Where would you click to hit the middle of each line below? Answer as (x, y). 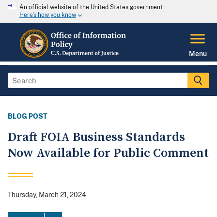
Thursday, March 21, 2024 (47, 195)
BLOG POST (28, 116)
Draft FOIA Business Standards (96, 138)
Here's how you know (48, 15)
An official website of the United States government (91, 7)
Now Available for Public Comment (108, 154)
